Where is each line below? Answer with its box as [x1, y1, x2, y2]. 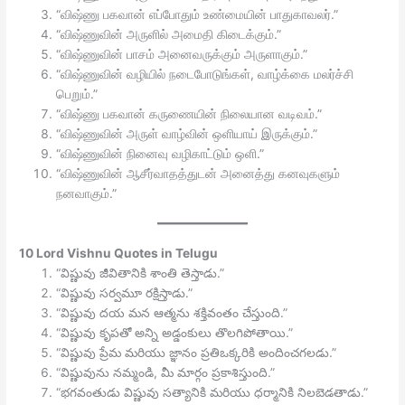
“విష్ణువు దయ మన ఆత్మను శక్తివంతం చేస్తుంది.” [56, 305, 288, 320]
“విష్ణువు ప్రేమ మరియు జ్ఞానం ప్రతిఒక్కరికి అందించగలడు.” [56, 344, 337, 360]
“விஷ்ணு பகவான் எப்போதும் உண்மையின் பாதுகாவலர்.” [56, 7, 339, 23]
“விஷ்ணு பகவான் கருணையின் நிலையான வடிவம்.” [56, 107, 323, 122]
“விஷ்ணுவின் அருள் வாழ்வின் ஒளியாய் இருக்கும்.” [56, 127, 318, 142]
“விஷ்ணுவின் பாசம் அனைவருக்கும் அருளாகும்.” [56, 47, 308, 62]
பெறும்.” [56, 87, 99, 102]
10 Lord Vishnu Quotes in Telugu [19, 245, 219, 260]
